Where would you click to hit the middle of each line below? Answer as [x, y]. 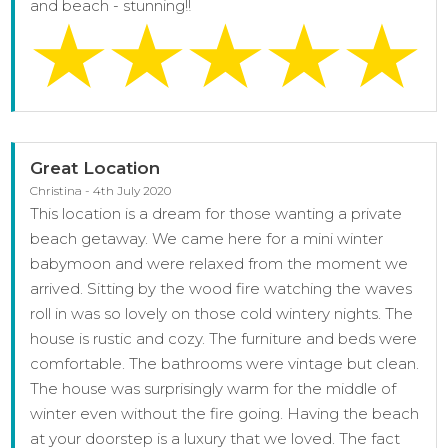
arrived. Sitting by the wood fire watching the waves [221, 289]
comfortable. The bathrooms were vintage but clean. [225, 364]
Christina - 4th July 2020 [101, 191]
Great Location [95, 168]
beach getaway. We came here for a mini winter [207, 239]
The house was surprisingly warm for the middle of [213, 389]
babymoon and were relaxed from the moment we [219, 264]
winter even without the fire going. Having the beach [225, 414]
